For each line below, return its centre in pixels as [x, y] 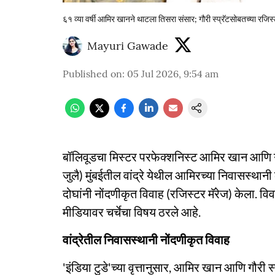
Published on [92, 74]
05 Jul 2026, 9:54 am [173, 74]
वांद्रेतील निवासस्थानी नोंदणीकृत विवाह [146, 239]
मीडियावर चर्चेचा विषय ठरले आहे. [132, 212]
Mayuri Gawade [128, 45]
